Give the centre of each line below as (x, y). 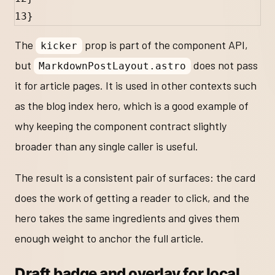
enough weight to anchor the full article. (109, 238)
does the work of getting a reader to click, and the (132, 198)
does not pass (224, 65)
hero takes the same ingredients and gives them (127, 218)
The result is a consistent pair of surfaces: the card (135, 178)
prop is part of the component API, (165, 45)
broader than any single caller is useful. (107, 146)
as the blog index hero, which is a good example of (132, 106)
